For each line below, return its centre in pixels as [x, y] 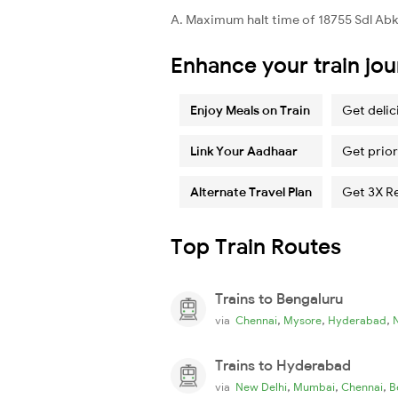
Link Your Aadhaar [244, 151]
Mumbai [314, 386]
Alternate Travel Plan [251, 191]
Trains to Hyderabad [283, 365]
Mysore [302, 320]
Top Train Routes [256, 246]
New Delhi [261, 386]
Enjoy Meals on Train [250, 110]
